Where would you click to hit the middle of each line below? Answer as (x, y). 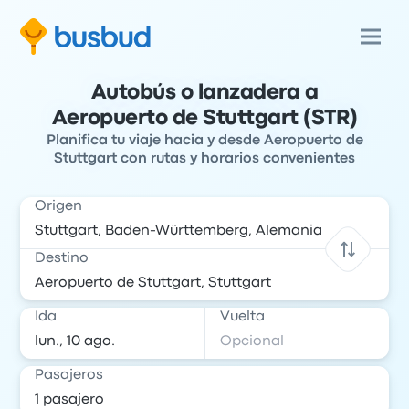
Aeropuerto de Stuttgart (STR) (204, 119)
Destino (62, 258)
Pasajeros (69, 375)
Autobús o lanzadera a (204, 93)
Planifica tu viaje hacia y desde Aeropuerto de (204, 141)
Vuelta (242, 317)
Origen (59, 206)
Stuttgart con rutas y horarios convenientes (204, 159)
